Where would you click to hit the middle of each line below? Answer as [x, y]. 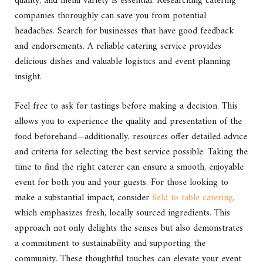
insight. [28, 77]
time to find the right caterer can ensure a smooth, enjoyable [129, 168]
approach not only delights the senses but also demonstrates [129, 229]
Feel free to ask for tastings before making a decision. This [126, 107]
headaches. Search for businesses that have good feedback [124, 31]
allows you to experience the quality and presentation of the [128, 122]
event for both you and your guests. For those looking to [122, 183]
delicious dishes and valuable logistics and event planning [123, 61]
